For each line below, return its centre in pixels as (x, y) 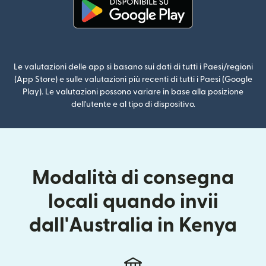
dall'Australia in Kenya (133, 226)
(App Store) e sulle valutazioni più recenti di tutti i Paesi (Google (133, 80)
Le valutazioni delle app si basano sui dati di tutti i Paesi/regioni (133, 67)
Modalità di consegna (133, 178)
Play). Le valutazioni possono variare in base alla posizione (133, 92)
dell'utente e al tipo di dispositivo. (133, 105)
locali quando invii (133, 202)
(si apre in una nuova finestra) (196, 35)
